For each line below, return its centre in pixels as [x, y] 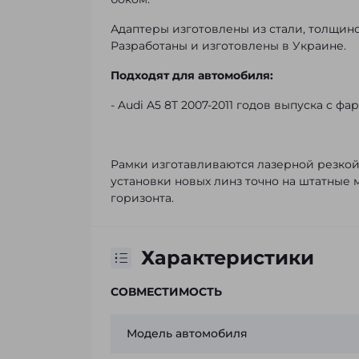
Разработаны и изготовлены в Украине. [228, 46]
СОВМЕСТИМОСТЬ [166, 292]
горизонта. [142, 198]
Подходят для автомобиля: [192, 75]
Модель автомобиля [187, 333]
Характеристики [228, 258]
